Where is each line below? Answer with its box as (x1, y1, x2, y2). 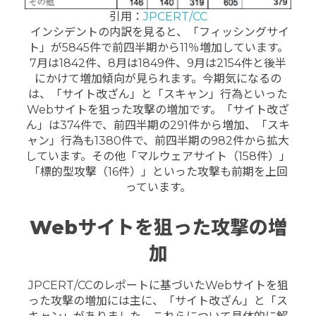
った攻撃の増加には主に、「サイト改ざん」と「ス (28, 294, 288, 308)
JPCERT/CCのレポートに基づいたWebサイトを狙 (28, 279, 288, 293)
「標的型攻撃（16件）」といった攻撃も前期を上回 (28, 164, 288, 178)
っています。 (125, 180, 191, 194)
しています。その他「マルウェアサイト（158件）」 (25, 149, 291, 163)
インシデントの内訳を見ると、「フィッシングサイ (27, 25, 289, 39)
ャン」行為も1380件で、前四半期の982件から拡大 (27, 133, 289, 147)
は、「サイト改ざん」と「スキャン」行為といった (28, 87, 288, 101)
